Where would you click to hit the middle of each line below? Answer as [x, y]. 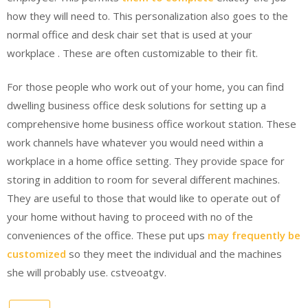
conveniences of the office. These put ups [107, 235]
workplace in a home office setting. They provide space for [146, 161]
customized [38, 254]
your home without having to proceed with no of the [130, 217]
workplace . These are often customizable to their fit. [132, 53]
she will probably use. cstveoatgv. [87, 272]
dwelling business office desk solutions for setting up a [136, 105]
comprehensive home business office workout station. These [152, 124]
